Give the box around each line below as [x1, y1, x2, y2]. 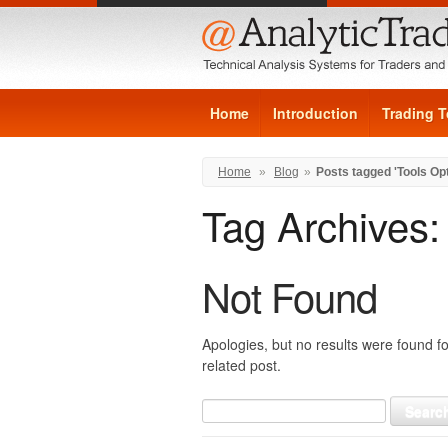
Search [201, 396, 242, 415]
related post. [202, 355, 281, 375]
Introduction [273, 103, 358, 123]
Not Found [202, 267, 377, 324]
